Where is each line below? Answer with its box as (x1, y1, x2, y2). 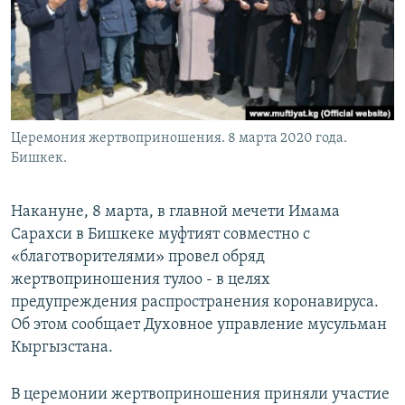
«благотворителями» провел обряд (11, 249, 265, 267)
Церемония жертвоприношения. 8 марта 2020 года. (11, 131, 347, 146)
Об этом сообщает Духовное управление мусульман (11, 316, 387, 334)
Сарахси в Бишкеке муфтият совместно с (11, 226, 310, 244)
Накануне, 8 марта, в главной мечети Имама (11, 203, 340, 221)
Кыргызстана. (11, 339, 113, 357)
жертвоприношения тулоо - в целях (11, 271, 270, 289)
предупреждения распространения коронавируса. (11, 294, 379, 312)
